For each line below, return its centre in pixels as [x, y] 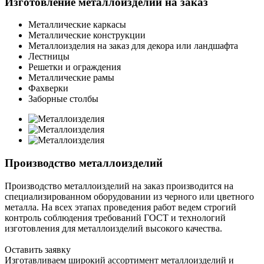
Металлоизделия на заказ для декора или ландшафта [133, 46]
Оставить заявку [38, 249]
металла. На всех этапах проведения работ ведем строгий [121, 207]
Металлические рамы [71, 78]
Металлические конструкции [87, 35]
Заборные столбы [63, 99]
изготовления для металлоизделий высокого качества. [113, 228]
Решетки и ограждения [75, 67]
